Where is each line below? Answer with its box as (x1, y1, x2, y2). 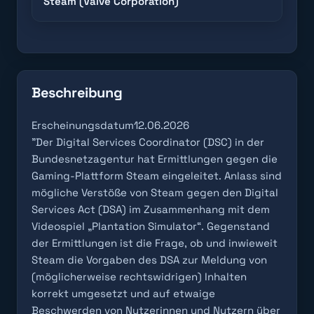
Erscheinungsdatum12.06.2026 (32, 118, 189, 132)
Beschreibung (32, 83, 123, 102)
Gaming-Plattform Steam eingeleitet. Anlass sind (32, 169, 282, 182)
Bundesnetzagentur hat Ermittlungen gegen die (32, 152, 278, 165)
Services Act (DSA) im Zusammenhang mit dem (32, 203, 270, 216)
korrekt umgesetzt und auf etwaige (32, 287, 215, 300)
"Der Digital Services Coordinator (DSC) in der (32, 135, 264, 149)
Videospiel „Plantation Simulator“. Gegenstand (32, 219, 270, 233)
